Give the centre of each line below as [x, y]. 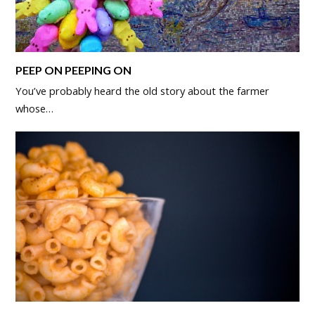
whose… [35, 108]
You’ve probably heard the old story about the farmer [143, 90]
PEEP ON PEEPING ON [74, 70]
